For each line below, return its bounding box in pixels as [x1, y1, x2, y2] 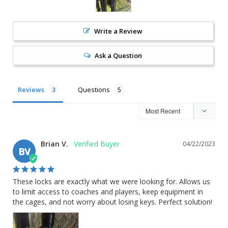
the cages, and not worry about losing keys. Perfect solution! [13, 196, 212, 207]
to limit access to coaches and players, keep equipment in [13, 186, 203, 196]
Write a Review [94, 26, 143, 36]
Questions [78, 84, 110, 94]
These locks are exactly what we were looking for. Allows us [13, 176, 210, 186]
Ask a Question [95, 50, 142, 60]
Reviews [18, 84, 44, 94]
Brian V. [41, 138, 68, 149]
